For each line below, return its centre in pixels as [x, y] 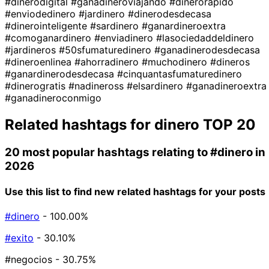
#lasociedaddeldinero [205, 38]
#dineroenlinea [40, 62]
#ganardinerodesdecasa [61, 74]
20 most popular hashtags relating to [107, 152]
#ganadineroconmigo [53, 98]
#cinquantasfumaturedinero [180, 74]
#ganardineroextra [184, 26]
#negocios [29, 260]
